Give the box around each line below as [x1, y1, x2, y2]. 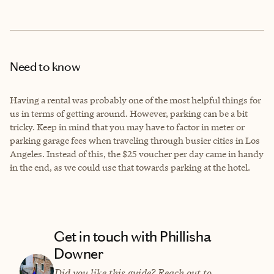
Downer [54, 245, 103, 262]
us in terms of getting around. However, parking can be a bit [10, 107, 248, 119]
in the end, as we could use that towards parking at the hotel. [10, 161, 250, 173]
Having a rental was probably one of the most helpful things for [10, 94, 261, 106]
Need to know [10, 59, 81, 74]
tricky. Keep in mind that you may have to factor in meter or [10, 120, 245, 133]
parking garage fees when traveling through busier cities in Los [10, 134, 260, 146]
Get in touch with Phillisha [54, 228, 211, 245]
